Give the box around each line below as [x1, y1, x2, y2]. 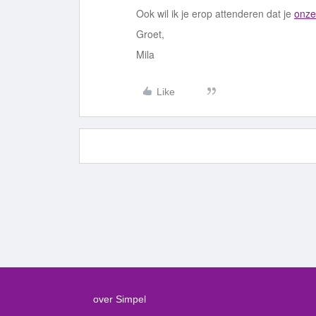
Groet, [136, 27, 164, 41]
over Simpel [93, 293, 146, 305]
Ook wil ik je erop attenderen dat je [136, 6, 294, 20]
